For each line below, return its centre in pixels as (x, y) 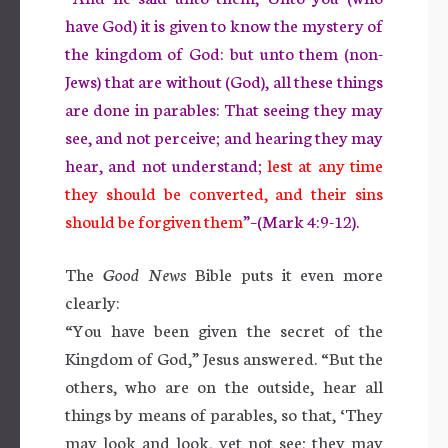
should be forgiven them (154, 220)
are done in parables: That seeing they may (224, 108)
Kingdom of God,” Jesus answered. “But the (224, 357)
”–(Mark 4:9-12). (301, 220)
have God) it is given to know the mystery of (224, 24)
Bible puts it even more (285, 273)
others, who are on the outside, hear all (224, 385)
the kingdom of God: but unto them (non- (224, 52)
